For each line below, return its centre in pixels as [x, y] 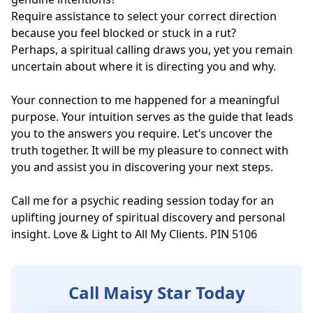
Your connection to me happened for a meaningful [145, 100]
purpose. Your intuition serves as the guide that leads [152, 117]
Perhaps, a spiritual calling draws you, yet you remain [152, 50]
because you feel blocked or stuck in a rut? [124, 33]
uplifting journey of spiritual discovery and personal [148, 218]
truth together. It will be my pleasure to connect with [150, 151]
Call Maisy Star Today [156, 293]
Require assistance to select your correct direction [144, 16]
